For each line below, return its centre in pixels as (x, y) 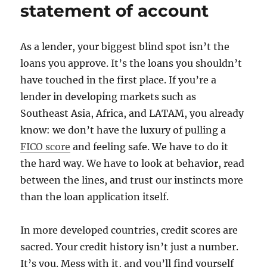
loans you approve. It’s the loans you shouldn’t (131, 63)
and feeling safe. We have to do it (150, 147)
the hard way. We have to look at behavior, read (133, 164)
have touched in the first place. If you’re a (119, 80)
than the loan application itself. (95, 197)
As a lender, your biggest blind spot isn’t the (125, 47)
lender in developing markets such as (108, 97)
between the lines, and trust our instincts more (132, 180)
